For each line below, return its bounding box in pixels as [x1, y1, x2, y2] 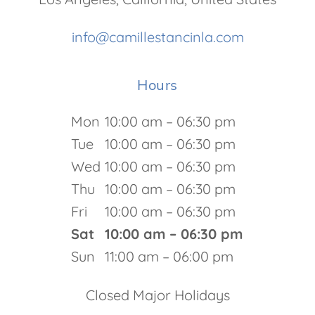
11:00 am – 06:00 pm [105, 247, 233, 265]
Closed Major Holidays [85, 286, 230, 304]
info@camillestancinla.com [71, 28, 244, 46]
